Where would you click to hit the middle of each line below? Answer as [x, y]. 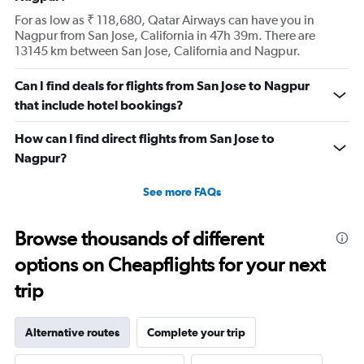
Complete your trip [196, 333]
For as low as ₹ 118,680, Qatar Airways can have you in [165, 20]
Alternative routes [72, 333]
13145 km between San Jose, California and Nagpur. [158, 51]
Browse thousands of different [139, 239]
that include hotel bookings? [99, 105]
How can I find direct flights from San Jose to [145, 139]
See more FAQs [182, 192]
